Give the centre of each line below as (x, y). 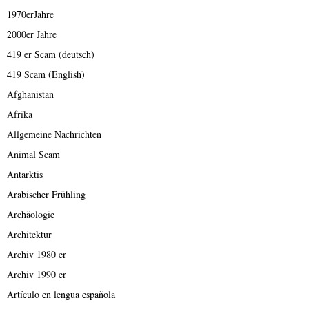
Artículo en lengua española (61, 295)
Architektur (29, 235)
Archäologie (31, 215)
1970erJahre (30, 14)
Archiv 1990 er (37, 275)
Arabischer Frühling (46, 195)
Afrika (20, 114)
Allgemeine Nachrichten (54, 134)
